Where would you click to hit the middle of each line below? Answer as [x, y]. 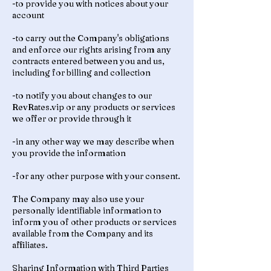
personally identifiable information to [87, 211]
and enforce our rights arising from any [92, 50]
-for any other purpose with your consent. [96, 176]
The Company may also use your [78, 199]
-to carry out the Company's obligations [91, 38]
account [28, 15]
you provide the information [69, 153]
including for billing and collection [81, 73]
